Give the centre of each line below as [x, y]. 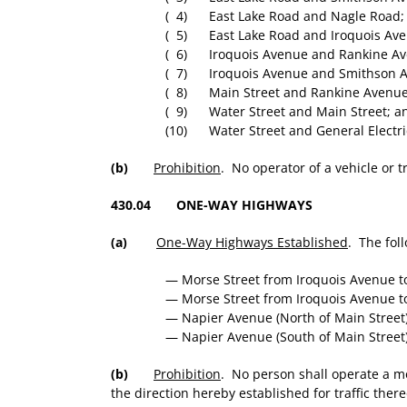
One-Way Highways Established [252, 243]
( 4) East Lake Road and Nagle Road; [285, 16]
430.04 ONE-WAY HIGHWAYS [212, 205]
